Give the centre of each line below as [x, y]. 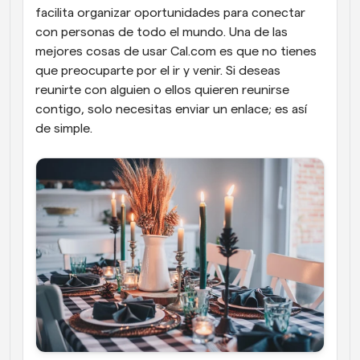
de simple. [64, 129]
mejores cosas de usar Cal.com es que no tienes [176, 52]
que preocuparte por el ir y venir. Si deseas [158, 71]
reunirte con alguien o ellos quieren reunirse [162, 90]
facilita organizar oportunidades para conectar [170, 13]
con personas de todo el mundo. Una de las [162, 33]
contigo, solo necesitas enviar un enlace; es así [171, 110]
